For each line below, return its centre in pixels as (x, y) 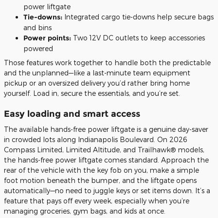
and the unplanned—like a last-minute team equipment (97, 73)
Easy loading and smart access (72, 114)
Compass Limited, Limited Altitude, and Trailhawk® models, (104, 149)
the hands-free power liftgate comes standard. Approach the (106, 160)
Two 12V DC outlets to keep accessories (138, 38)
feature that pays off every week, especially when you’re (97, 200)
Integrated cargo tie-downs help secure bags (138, 17)
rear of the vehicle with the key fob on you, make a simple (101, 170)
